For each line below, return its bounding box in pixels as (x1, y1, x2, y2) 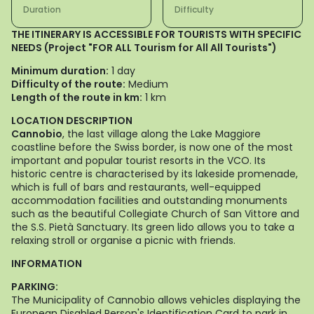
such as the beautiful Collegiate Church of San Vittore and (11, 207, 299, 221)
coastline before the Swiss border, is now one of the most (11, 140, 293, 154)
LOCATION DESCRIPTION (11, 114, 132, 128)
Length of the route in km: (11, 90, 142, 104)
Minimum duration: (11, 64, 109, 78)
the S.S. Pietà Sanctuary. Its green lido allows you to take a (11, 220, 294, 234)
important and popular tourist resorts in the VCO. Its (11, 153, 266, 168)
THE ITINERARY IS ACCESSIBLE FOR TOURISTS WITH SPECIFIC (11, 27, 301, 41)
